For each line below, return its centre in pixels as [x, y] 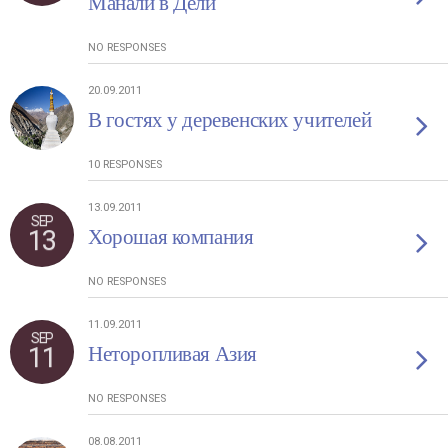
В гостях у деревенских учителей [230, 120]
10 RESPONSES [125, 164]
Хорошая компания [171, 237]
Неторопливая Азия [172, 354]
